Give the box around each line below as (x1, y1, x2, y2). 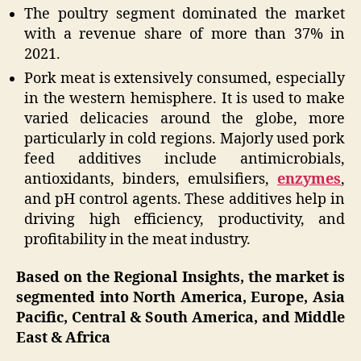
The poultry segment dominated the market (24, 4, 345, 23)
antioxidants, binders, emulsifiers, (24, 169, 277, 189)
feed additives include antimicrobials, (24, 149, 345, 168)
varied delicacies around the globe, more (24, 109, 345, 128)
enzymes (277, 169, 341, 189)
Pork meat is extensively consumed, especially (24, 68, 345, 88)
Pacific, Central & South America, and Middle (16, 309, 345, 328)
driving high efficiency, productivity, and (24, 210, 345, 229)
